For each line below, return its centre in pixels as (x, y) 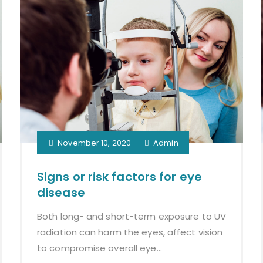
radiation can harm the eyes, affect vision (130, 232)
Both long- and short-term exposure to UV (132, 217)
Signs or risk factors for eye (119, 177)
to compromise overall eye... (100, 248)
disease (61, 193)
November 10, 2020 (94, 143)
